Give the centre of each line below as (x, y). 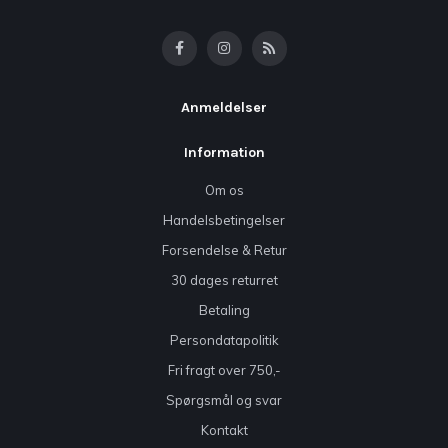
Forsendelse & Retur (224, 249)
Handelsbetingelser (224, 219)
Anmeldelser (224, 107)
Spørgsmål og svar (224, 399)
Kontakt (224, 429)
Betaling (224, 309)
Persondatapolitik (224, 339)
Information (224, 152)
